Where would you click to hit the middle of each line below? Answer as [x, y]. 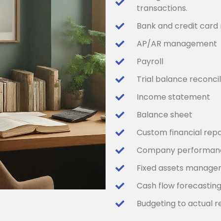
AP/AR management [177, 43]
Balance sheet [164, 114]
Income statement [173, 97]
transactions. [162, 8]
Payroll [150, 61]
